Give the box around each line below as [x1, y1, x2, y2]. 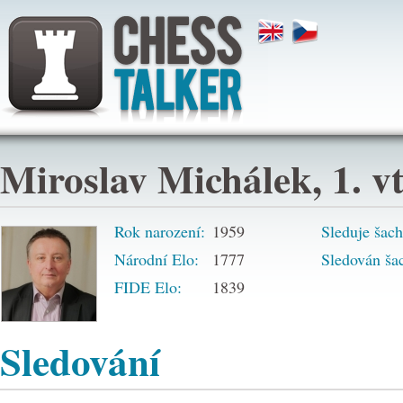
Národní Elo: [114, 248, 199, 270]
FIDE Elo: [114, 276, 182, 298]
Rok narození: [114, 220, 205, 242]
